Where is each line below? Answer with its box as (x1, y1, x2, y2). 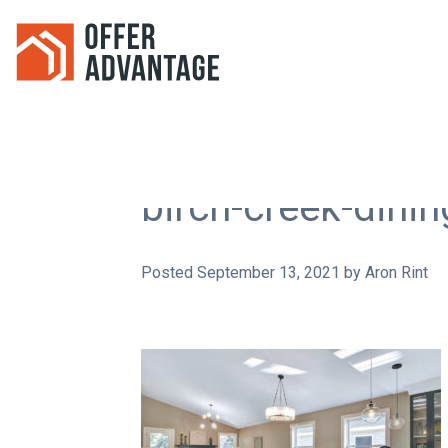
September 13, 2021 (197, 262, 340, 282)
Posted (141, 262, 197, 282)
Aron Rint (365, 262, 428, 282)
